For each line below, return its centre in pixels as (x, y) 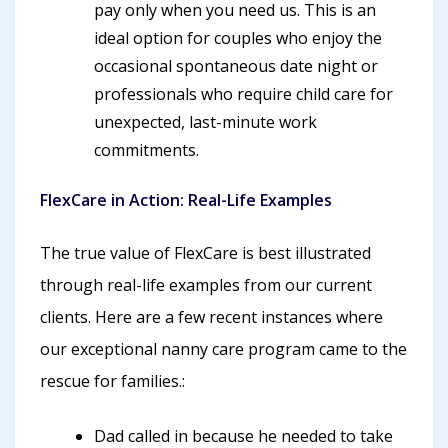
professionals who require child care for (243, 94)
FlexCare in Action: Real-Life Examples (186, 200)
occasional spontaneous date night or (236, 66)
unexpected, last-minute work (205, 122)
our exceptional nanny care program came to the (223, 349)
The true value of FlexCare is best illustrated (205, 253)
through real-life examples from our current (206, 285)
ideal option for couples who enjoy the (238, 38)
